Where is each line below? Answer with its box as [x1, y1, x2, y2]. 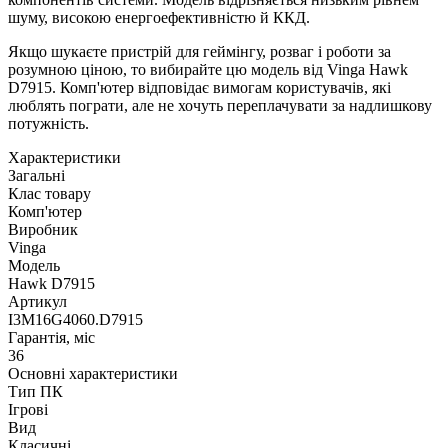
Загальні [8, 167, 65, 185]
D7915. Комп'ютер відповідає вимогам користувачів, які [8, 79, 391, 97]
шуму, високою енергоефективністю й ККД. [8, 9, 310, 27]
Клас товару [8, 185, 91, 203]
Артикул [8, 293, 67, 311]
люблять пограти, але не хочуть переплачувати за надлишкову [8, 97, 432, 115]
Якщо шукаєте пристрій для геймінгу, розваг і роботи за [8, 43, 391, 61]
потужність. [8, 115, 89, 133]
